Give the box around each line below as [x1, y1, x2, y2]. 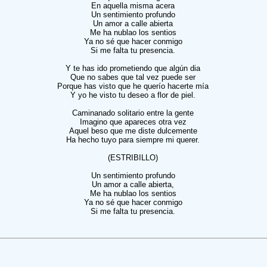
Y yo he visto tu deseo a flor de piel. [70, 91, 195, 100]
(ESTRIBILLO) [108, 153, 158, 162]
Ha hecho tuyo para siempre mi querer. [66, 135, 200, 144]
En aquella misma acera [91, 1, 175, 10]
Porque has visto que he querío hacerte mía [57, 82, 209, 91]
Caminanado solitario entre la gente [72, 108, 194, 117]
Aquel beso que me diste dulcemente [69, 126, 197, 135]
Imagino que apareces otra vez [79, 117, 187, 126]
